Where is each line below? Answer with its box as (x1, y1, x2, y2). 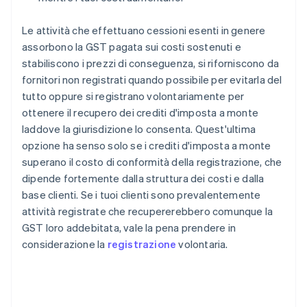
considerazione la (22, 237, 108, 251)
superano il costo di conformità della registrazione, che (22, 155, 282, 169)
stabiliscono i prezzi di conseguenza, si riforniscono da (22, 56, 280, 71)
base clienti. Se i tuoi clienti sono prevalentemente (22, 188, 261, 202)
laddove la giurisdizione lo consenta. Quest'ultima (22, 122, 256, 136)
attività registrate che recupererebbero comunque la (22, 204, 273, 219)
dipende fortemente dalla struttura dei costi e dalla (22, 171, 265, 186)
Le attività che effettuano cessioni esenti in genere (22, 23, 266, 38)
